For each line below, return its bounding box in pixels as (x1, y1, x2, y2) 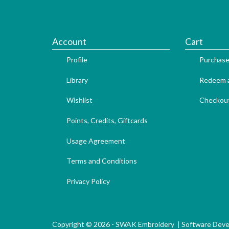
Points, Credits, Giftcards (66, 116, 148, 125)
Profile (66, 55, 87, 64)
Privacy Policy (66, 176, 110, 186)
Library (66, 75, 88, 84)
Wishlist (66, 96, 93, 105)
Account (52, 36, 86, 48)
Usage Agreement (66, 136, 125, 145)
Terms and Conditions (66, 156, 137, 166)
